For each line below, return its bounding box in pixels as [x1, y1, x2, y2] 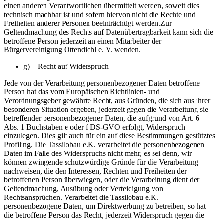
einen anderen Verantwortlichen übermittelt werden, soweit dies [4, 1, 199, 10]
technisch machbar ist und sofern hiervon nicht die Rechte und [4, 10, 196, 19]
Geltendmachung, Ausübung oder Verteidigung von [4, 184, 163, 193]
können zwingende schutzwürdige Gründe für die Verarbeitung [4, 158, 198, 166]
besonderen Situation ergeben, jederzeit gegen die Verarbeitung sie [4, 105, 208, 113]
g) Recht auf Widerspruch [23, 62, 109, 70]
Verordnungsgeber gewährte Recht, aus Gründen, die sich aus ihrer [4, 96, 210, 105]
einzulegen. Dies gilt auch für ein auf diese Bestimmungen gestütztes [4, 131, 215, 140]
